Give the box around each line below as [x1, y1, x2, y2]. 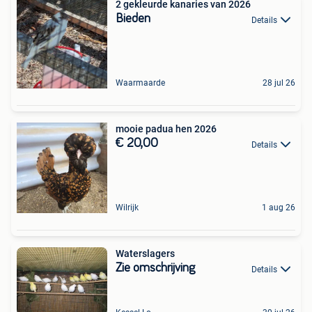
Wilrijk [116, 203, 139, 213]
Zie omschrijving [116, 262, 195, 275]
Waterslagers [116, 248, 175, 260]
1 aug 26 [262, 203, 295, 213]
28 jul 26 [263, 78, 295, 88]
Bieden [116, 13, 150, 26]
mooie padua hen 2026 [116, 123, 217, 135]
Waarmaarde [116, 78, 165, 88]
